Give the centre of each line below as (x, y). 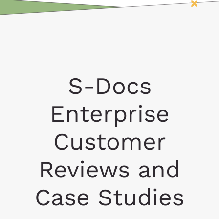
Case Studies (109, 197)
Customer (109, 142)
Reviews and (109, 169)
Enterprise (109, 114)
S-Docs (109, 86)
